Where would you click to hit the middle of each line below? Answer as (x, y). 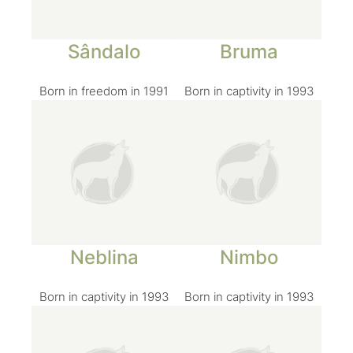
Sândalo (104, 52)
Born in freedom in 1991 (104, 91)
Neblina (104, 257)
